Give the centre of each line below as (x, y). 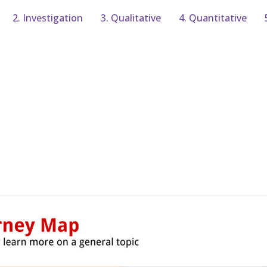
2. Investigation (47, 18)
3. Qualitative (131, 18)
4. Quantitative (212, 18)
